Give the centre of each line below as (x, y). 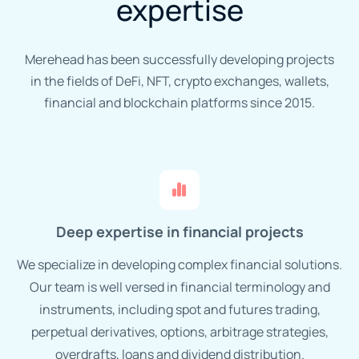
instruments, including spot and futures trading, (179, 309)
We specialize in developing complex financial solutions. (179, 264)
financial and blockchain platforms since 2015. (179, 102)
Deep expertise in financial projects (179, 231)
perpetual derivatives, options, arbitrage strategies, (179, 331)
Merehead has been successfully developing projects (179, 59)
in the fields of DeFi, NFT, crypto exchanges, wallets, (179, 81)
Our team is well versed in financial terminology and (179, 286)
